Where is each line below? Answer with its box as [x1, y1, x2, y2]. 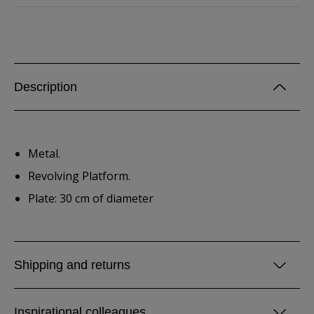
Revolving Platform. [28, 168, 130, 184]
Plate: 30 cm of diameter [28, 191, 153, 206]
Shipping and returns [14, 258, 130, 272]
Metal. [28, 146, 60, 161]
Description [14, 80, 77, 94]
